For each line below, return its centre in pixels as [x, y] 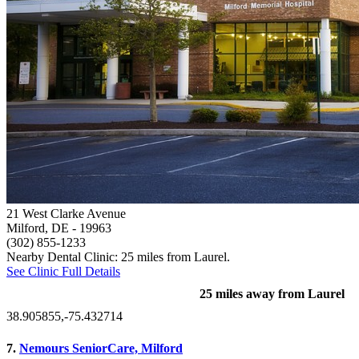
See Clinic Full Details [63, 272]
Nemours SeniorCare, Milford [101, 348]
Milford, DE [38, 228]
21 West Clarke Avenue [66, 214]
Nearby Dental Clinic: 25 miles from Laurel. [118, 257]
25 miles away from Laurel [272, 294]
